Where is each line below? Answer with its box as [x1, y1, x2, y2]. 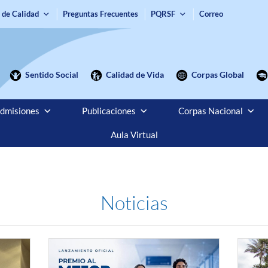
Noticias [100, 190, 168, 214]
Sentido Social [25, 69, 78, 80]
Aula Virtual [110, 129, 158, 140]
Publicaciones [81, 105, 136, 116]
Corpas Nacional [178, 105, 243, 116]
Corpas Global [191, 69, 244, 80]
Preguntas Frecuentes [63, 9, 139, 19]
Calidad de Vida [105, 69, 164, 80]
